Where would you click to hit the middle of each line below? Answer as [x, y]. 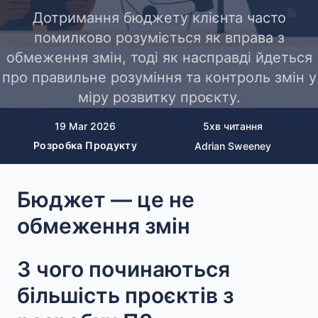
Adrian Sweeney [233, 146]
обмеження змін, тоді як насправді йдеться [159, 57]
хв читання [236, 126]
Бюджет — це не [106, 199]
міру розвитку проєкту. [159, 97]
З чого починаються [124, 269]
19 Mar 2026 [85, 126]
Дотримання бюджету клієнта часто [159, 17]
